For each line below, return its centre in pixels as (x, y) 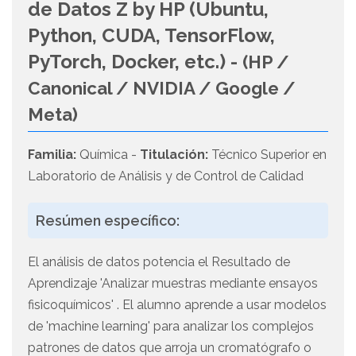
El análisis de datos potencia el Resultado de (159, 262)
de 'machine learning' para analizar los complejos (171, 327)
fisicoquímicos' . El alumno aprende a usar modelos (177, 305)
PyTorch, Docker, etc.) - (135, 62)
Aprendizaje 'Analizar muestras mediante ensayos (173, 284)
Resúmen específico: (108, 221)
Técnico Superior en (267, 155)
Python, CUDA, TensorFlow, (151, 36)
